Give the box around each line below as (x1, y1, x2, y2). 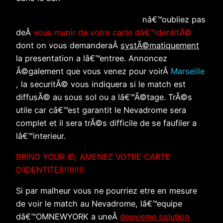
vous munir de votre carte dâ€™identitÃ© (33, 27, 192, 37)
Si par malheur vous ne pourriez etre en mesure (16, 186, 197, 196)
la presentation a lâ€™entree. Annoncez (16, 53, 167, 63)
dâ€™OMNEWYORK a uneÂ (16, 212, 120, 222)
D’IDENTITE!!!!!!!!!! (16, 164, 84, 175)
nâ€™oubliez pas (140, 14, 206, 24)
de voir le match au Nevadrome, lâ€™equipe (16, 199, 182, 209)
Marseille (171, 66, 205, 76)
